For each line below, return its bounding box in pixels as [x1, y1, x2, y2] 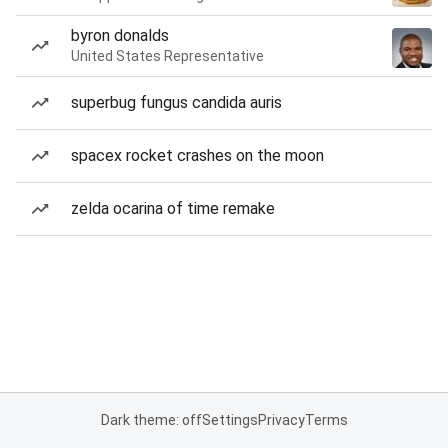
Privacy [257, 412, 305, 428]
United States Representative [71, 48, 264, 64]
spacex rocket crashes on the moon [71, 146, 324, 165]
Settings [201, 412, 258, 428]
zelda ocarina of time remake [71, 199, 275, 218]
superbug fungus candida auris [71, 93, 282, 112]
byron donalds [71, 26, 169, 45]
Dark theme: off [100, 412, 202, 428]
